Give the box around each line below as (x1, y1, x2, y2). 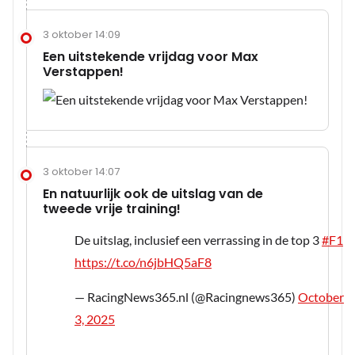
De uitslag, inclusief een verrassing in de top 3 (74, 232, 322, 248)
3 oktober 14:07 (43, 164, 120, 180)
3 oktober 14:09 (43, 27, 120, 43)
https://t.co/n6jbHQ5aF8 (74, 254, 212, 270)
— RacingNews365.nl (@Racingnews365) (74, 289, 298, 305)
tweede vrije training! (43, 200, 181, 219)
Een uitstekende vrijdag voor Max (43, 48, 258, 67)
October (298, 289, 344, 305)
